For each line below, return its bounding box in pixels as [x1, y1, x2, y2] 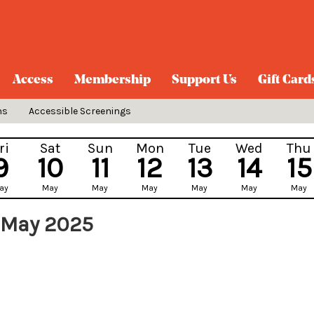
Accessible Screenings [29, 105, 131, 117]
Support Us [172, 74, 237, 87]
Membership [74, 74, 151, 87]
